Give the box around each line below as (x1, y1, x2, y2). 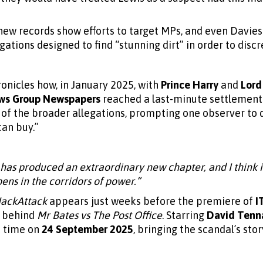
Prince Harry (161, 78, 218, 91)
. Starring (162, 208, 207, 221)
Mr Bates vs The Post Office (37, 208, 162, 221)
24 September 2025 (42, 222, 133, 235)
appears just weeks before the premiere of (47, 194, 255, 207)
